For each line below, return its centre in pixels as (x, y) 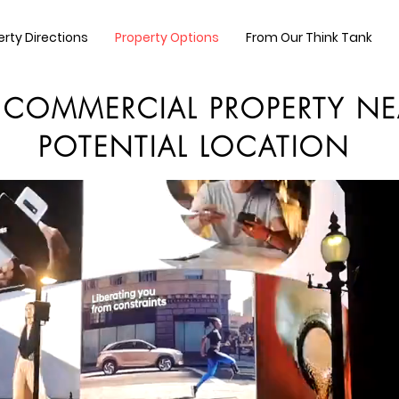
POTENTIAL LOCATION (199, 147)
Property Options (167, 37)
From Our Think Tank (309, 37)
